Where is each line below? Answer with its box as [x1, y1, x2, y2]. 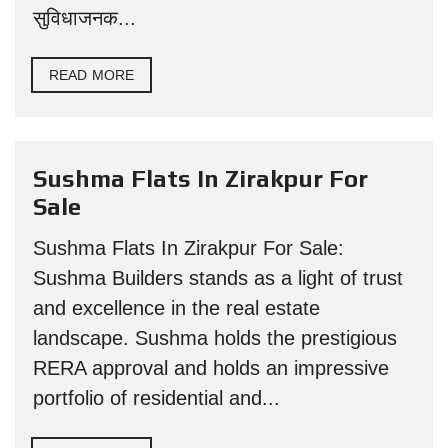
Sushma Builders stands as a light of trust [33, 267, 403, 289]
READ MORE [49, 67, 134, 83]
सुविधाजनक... [33, 7, 136, 29]
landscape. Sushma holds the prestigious [33, 327, 397, 349]
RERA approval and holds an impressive [33, 357, 389, 379]
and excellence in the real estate [33, 297, 320, 319]
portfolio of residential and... [33, 387, 280, 409]
